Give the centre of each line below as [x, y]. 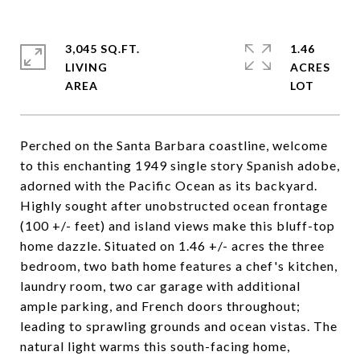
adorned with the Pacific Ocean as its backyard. [169, 185]
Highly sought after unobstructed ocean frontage [174, 205]
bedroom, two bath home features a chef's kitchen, [179, 266]
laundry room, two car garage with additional [160, 286]
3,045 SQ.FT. [102, 49]
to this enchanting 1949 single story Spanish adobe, [180, 165]
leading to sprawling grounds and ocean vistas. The [179, 326]
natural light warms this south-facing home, [155, 346]
